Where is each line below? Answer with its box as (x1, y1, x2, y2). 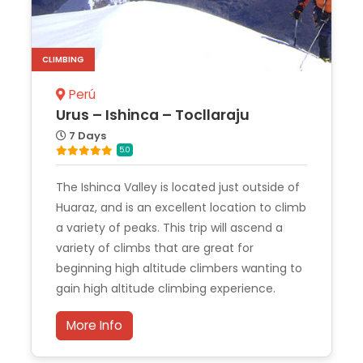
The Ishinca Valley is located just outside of (56, 179, 300, 196)
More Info (66, 317, 122, 335)
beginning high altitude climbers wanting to (56, 260, 302, 277)
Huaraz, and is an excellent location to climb (56, 199, 306, 216)
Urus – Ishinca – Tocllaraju (56, 105, 250, 126)
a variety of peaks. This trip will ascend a (56, 220, 283, 237)
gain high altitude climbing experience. (56, 280, 275, 297)
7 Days (66, 128, 106, 144)
